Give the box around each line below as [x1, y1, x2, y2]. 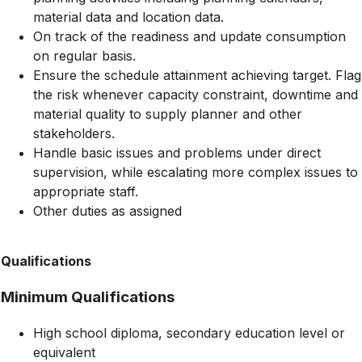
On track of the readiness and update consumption [33, 28, 346, 44]
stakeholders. [33, 125, 115, 141]
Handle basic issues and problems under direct [33, 145, 321, 161]
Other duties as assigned [33, 203, 182, 219]
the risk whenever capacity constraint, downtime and [33, 86, 358, 103]
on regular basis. [33, 48, 136, 64]
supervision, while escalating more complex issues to [33, 164, 358, 180]
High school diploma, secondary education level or [33, 325, 345, 342]
